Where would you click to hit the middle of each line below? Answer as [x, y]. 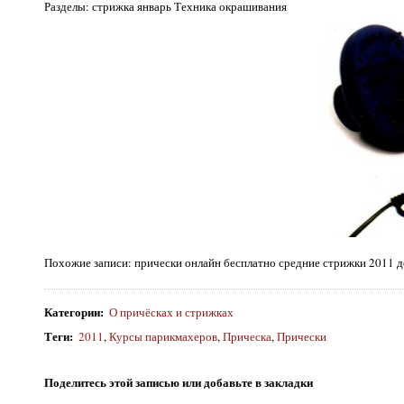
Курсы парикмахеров [164, 336]
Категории [72, 312]
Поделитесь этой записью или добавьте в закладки [179, 381]
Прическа [248, 336]
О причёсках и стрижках [172, 312]
